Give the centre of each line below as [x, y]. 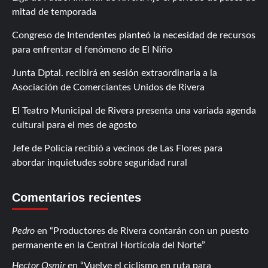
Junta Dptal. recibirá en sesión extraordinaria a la [115, 73]
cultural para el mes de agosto [74, 125]
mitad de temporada [54, 12]
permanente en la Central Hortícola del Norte [107, 245]
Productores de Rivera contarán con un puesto [151, 231]
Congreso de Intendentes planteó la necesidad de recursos [134, 35]
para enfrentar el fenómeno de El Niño [92, 49]
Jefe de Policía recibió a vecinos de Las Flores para [117, 148]
